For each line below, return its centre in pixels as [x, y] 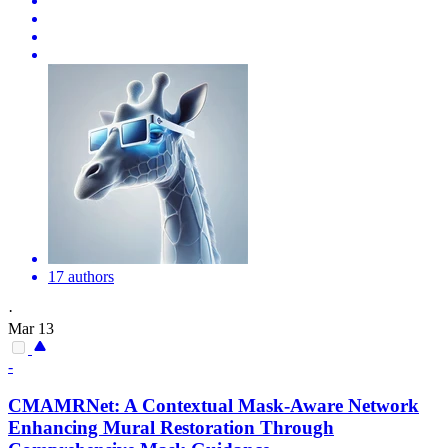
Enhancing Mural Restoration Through [171, 427]
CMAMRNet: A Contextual [123, 405]
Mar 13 [31, 328]
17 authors [81, 276]
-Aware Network [351, 405]
